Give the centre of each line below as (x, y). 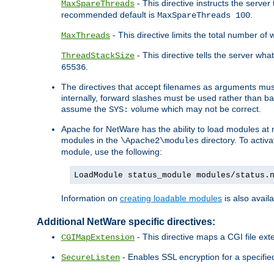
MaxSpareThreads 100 (204, 16)
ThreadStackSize (98, 56)
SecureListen (91, 258)
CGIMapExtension (98, 238)
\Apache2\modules (160, 141)
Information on (91, 198)
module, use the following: (112, 152)
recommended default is (109, 15)
